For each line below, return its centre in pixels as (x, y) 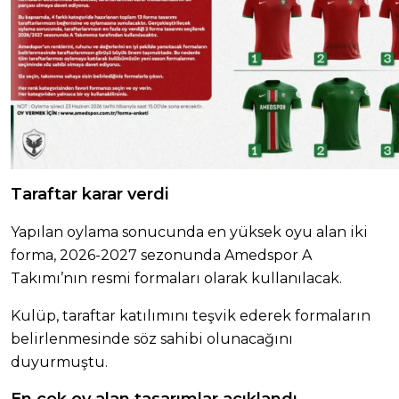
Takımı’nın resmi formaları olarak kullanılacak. (176, 278)
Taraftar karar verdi (90, 194)
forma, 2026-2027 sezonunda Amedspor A (161, 255)
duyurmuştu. (59, 362)
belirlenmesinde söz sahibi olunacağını (152, 338)
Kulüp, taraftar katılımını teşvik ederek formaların (191, 315)
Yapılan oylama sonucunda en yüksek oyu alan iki (189, 232)
